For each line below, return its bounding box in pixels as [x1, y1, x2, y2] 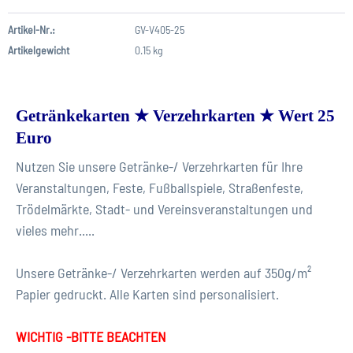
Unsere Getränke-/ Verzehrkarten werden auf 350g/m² [16, 264, 311, 281]
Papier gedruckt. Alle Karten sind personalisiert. [16, 285, 279, 303]
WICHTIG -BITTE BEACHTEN [16, 328, 169, 345]
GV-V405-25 [134, 23, 184, 36]
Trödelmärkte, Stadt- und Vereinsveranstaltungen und [16, 200, 313, 217]
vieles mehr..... [16, 221, 95, 239]
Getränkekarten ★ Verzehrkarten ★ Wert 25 [16, 106, 335, 125]
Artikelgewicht [8, 43, 69, 57]
